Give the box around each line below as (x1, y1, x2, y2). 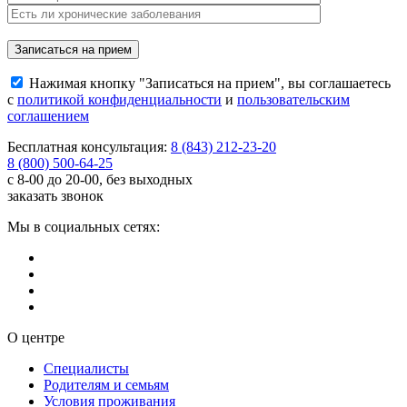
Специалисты (44, 360, 129, 376)
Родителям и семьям (44, 376, 169, 392)
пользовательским (237, 91, 350, 107)
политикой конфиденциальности (17, 91, 222, 107)
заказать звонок (7, 187, 104, 203)
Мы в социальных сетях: (7, 218, 160, 234)
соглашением (7, 107, 89, 124)
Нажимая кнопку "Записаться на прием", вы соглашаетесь (25, 74, 391, 91)
